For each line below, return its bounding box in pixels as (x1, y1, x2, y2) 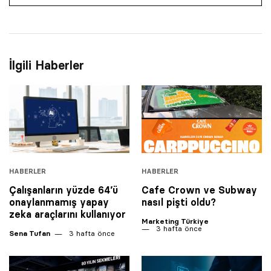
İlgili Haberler (9, 58, 84, 73)
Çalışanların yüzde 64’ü (9, 183, 118, 196)
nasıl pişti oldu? (142, 195, 216, 208)
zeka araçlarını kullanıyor (9, 207, 126, 220)
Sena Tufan (9, 228, 50, 238)
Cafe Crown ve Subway (142, 183, 257, 196)
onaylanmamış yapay (9, 195, 109, 208)
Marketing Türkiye (142, 216, 209, 226)
